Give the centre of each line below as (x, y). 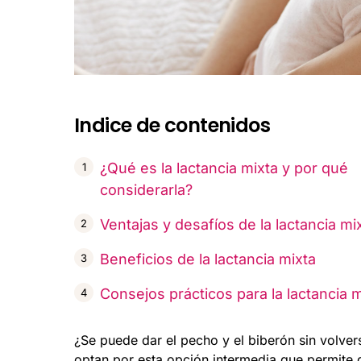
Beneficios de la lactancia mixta (208, 259)
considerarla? (146, 190)
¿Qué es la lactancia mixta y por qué (224, 168)
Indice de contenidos (172, 126)
